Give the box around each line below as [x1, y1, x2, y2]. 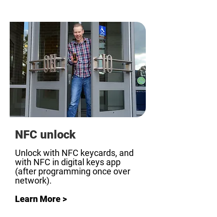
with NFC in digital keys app [15, 157, 121, 167]
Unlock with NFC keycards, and [15, 148, 134, 158]
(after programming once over [15, 166, 130, 176]
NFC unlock [15, 128, 76, 141]
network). [15, 175, 52, 186]
